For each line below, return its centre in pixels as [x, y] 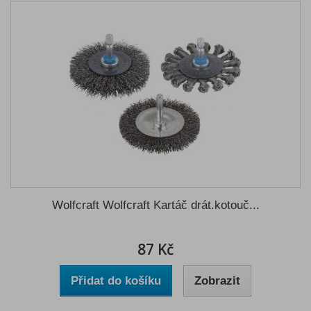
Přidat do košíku [116, 281]
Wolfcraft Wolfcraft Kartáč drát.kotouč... [155, 205]
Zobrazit [217, 281]
